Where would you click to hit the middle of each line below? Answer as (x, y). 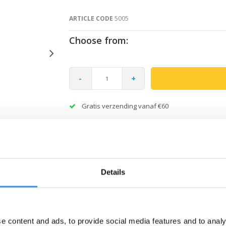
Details (113, 172)
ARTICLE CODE (91, 18)
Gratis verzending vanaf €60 (125, 106)
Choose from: (98, 40)
